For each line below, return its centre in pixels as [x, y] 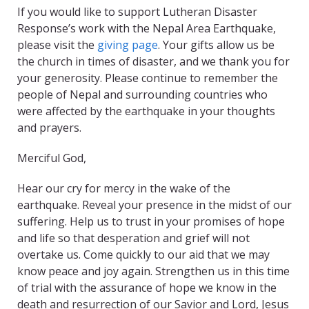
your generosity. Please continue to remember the [148, 78]
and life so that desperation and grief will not [133, 238]
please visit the [57, 45]
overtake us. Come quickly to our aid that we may [143, 255]
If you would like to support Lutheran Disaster [137, 12]
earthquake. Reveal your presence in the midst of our [154, 205]
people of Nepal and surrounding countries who [142, 95]
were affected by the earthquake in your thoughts [146, 111]
